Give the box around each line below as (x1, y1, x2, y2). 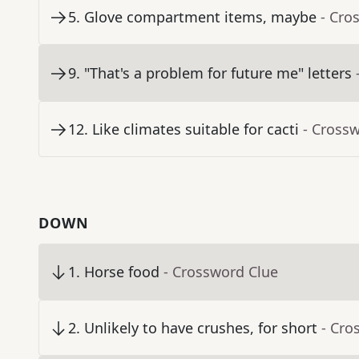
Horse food (84, 262, 159, 282)
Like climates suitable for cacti (92, 119, 299, 139)
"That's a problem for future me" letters (84, 63, 352, 83)
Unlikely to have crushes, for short (84, 318, 317, 338)
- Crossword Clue (163, 262, 278, 282)
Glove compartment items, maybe (84, 7, 317, 27)
